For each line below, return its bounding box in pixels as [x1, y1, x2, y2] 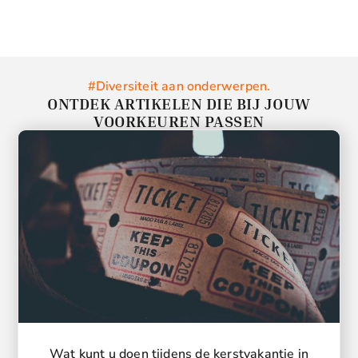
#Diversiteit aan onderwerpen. [87, 77, 271, 95]
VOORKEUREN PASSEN [93, 110, 265, 130]
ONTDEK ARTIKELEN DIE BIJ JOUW [47, 93, 311, 113]
